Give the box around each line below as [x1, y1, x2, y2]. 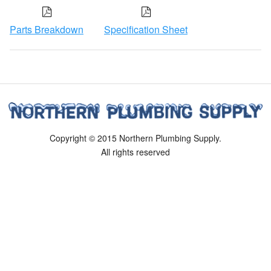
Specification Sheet [104, 22, 188, 36]
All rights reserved [101, 145, 170, 158]
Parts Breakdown [10, 22, 83, 36]
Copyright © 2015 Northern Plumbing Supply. [50, 131, 221, 144]
